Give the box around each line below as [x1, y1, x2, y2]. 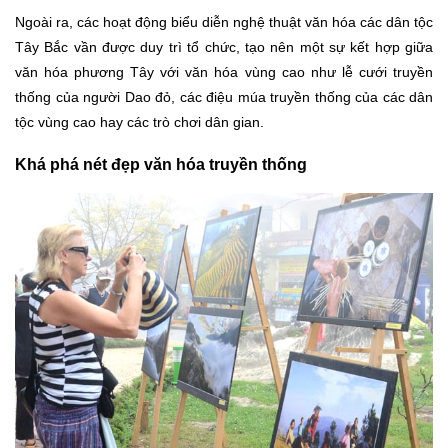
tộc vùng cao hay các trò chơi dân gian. [15, 114, 264, 131]
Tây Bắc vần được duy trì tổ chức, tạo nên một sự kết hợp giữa [15, 39, 433, 56]
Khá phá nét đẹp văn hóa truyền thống [15, 154, 307, 173]
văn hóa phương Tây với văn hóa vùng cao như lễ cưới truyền [15, 64, 433, 81]
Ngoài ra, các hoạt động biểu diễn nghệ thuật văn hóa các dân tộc [15, 14, 433, 31]
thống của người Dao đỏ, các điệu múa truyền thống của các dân [15, 89, 433, 106]
